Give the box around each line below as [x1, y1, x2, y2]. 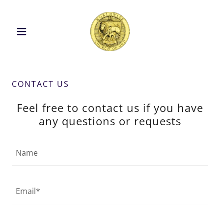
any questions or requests [39, 113, 181, 128]
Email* [16, 186, 40, 197]
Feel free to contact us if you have [17, 100, 203, 115]
